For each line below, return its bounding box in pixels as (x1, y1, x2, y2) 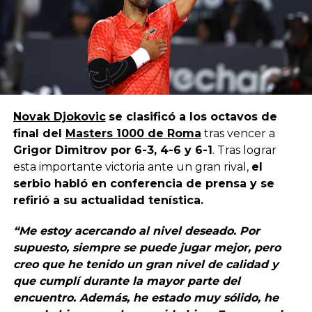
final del (13, 126, 65, 140)
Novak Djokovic (13, 109, 106, 123)
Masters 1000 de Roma (65, 126, 201, 140)
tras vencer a (201, 126, 275, 140)
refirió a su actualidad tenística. (13, 193, 203, 207)
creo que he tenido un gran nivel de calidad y (13, 257, 279, 271)
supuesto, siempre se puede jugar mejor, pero (13, 240, 281, 254)
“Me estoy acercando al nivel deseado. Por (13, 224, 260, 237)
